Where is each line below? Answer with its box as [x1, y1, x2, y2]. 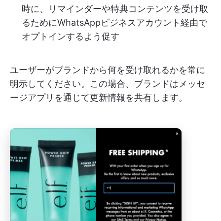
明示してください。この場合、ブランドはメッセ [10, 78, 205, 89]
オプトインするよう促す [22, 31, 119, 41]
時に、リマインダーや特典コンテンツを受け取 [22, 3, 208, 14]
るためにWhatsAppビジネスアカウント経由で [22, 17, 207, 28]
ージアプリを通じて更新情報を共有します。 [10, 92, 187, 103]
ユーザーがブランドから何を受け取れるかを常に [10, 65, 205, 75]
